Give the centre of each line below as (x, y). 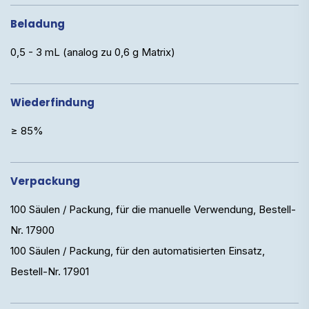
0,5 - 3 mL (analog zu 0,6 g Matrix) (93, 52)
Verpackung (45, 181)
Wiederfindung (52, 102)
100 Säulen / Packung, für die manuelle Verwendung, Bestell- (153, 209)
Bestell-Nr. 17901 (50, 271)
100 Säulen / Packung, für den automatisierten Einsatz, (138, 250)
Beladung (38, 23)
